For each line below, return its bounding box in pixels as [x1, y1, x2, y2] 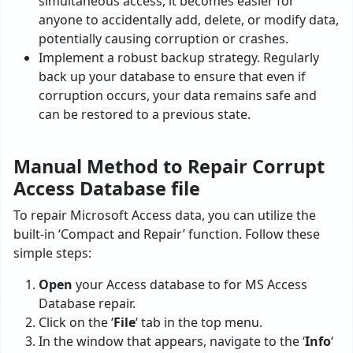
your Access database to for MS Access [72, 276, 307, 294]
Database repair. [39, 295, 136, 313]
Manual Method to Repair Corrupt [13, 154, 325, 180]
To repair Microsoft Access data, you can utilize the [13, 206, 316, 225]
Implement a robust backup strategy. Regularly [39, 49, 319, 67]
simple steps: [13, 244, 91, 262]
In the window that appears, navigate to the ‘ [39, 333, 305, 351]
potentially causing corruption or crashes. [39, 30, 288, 48]
